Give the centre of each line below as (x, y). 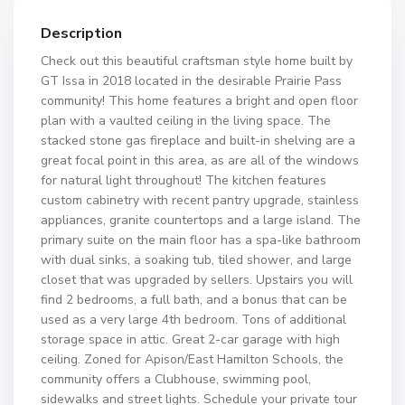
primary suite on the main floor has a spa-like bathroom (201, 240)
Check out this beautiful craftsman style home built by (197, 61)
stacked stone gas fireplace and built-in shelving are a (198, 141)
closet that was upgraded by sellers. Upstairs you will (197, 280)
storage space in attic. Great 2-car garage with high (190, 339)
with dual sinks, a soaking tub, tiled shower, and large (196, 260)
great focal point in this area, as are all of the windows (200, 160)
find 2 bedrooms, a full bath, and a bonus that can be (194, 300)
